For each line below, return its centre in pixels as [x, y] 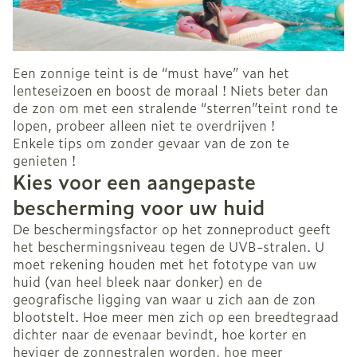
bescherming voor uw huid [139, 208]
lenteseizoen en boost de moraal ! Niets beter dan [171, 90]
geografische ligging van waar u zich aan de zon [164, 299]
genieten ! [44, 161]
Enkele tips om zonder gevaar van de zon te [151, 143]
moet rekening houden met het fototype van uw [165, 264]
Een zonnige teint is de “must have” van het [151, 73]
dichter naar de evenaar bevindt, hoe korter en [160, 334]
